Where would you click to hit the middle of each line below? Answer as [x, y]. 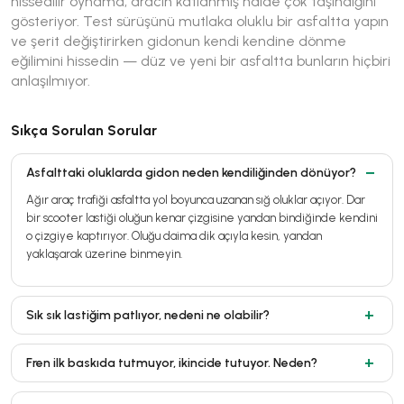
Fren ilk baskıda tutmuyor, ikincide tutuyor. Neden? [172, 363]
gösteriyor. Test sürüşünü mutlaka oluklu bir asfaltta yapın [200, 21]
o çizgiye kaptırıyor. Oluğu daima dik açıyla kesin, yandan [174, 235]
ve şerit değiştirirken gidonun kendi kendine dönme [179, 41]
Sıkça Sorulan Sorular [84, 130]
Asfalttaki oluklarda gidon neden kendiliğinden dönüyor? [191, 172]
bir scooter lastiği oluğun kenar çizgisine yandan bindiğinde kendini [202, 217]
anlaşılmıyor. [50, 80]
